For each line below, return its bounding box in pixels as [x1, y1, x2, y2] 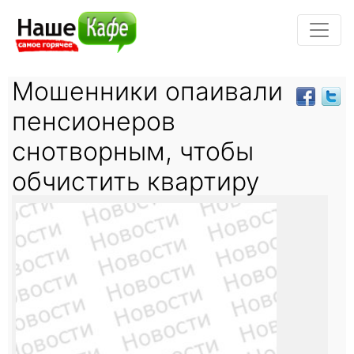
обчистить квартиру [12, 165, 259, 197]
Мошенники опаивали [12, 75, 283, 107]
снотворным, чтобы [12, 135, 254, 167]
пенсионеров [12, 105, 175, 137]
